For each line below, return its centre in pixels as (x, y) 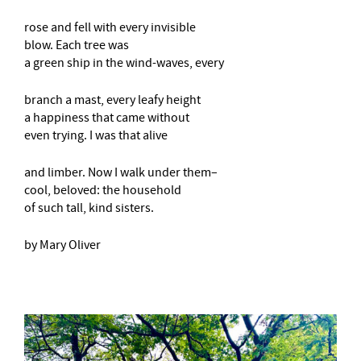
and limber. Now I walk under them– (121, 172)
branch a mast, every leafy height (112, 100)
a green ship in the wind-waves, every (124, 63)
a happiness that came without (107, 118)
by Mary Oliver (62, 245)
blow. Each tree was (77, 45)
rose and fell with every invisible (110, 27)
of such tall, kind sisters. (89, 208)
